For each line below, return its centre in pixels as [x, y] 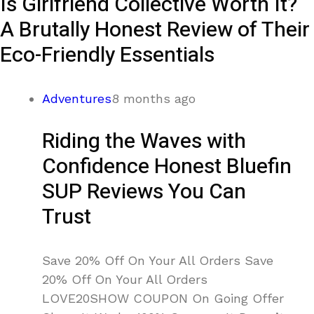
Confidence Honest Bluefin [167, 167]
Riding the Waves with [144, 142]
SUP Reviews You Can [144, 192]
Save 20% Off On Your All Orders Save [158, 261]
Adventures [77, 99]
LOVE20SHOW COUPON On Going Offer [163, 299]
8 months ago [153, 99]
